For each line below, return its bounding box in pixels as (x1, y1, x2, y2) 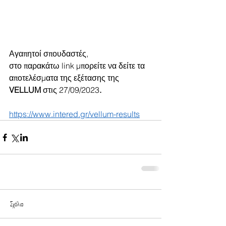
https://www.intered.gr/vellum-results (9, 109, 140, 119)
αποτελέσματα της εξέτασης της (9, 73, 121, 83)
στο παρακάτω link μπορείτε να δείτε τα (9, 61, 147, 71)
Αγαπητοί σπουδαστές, (9, 48, 90, 59)
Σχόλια (10, 199, 23, 209)
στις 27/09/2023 (43, 85, 99, 95)
